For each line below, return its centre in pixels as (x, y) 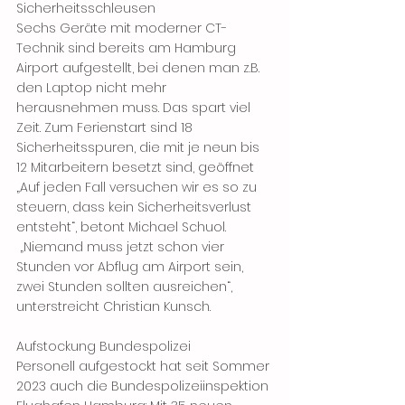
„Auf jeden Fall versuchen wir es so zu (138, 188)
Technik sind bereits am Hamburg (128, 48)
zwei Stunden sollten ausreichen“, (126, 287)
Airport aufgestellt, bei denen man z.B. (140, 68)
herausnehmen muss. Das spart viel (135, 108)
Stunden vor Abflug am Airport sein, (132, 267)
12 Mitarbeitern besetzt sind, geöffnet (137, 168)
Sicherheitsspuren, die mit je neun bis (140, 148)
